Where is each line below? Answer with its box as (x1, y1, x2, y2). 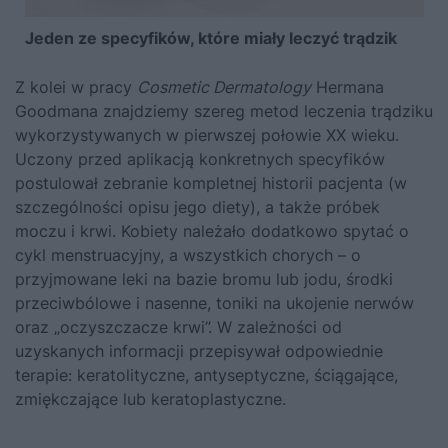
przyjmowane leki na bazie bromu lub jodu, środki (15, 269, 393, 290)
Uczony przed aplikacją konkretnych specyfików (15, 149, 385, 170)
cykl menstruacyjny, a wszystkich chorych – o (15, 245, 361, 266)
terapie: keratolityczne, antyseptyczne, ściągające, (15, 365, 398, 386)
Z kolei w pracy (15, 77, 137, 98)
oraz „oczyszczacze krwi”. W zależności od (15, 317, 342, 338)
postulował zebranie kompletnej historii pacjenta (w (15, 173, 407, 194)
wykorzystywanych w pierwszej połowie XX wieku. (15, 125, 399, 146)
